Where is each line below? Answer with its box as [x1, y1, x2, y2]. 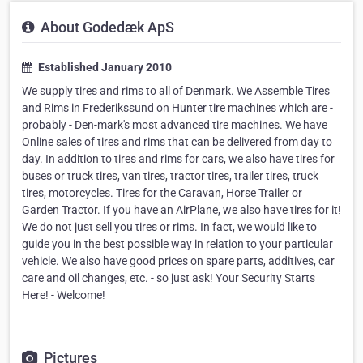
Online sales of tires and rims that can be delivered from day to [22, 135, 332, 148]
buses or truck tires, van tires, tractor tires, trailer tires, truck [22, 169, 318, 182]
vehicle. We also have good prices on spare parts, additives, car [22, 254, 335, 267]
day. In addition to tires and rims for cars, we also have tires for [22, 152, 335, 165]
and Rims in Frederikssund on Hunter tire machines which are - [22, 101, 333, 114]
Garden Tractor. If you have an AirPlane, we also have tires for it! [22, 203, 341, 216]
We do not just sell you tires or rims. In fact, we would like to [22, 220, 317, 233]
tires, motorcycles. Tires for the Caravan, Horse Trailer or [22, 186, 302, 199]
